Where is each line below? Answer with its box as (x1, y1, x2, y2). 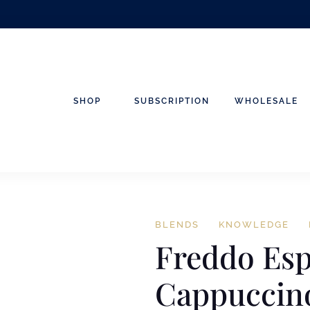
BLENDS (155, 219, 199, 230)
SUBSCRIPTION (134, 95, 210, 106)
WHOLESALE (235, 95, 298, 106)
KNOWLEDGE (219, 219, 289, 230)
